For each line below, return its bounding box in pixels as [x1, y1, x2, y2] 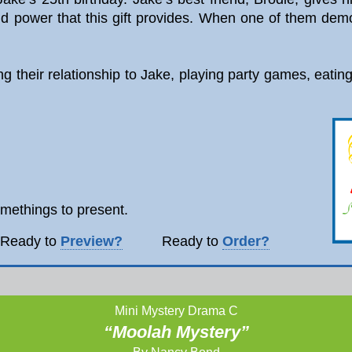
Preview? [60, 233, 123, 249]
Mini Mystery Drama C [114, 304, 238, 317]
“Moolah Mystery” [103, 322, 249, 342]
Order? [222, 233, 269, 249]
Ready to [123, 233, 222, 249]
